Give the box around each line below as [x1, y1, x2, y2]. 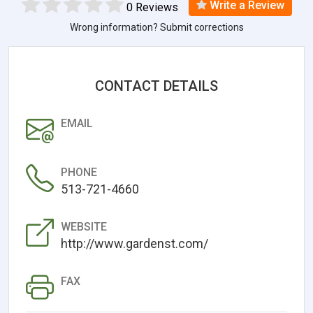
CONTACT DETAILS [95, 77, 218, 94]
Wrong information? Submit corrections [69, 21, 244, 33]
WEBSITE [61, 219, 107, 233]
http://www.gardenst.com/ [61, 235, 208, 251]
